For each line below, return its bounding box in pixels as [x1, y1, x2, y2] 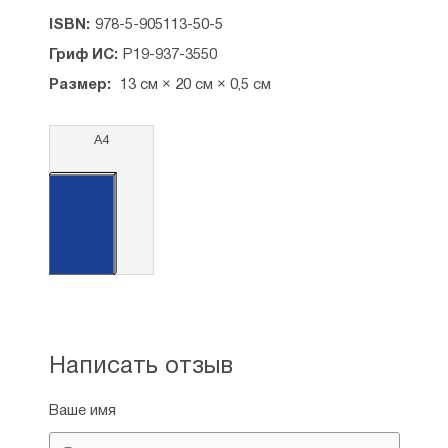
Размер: [48, 78, 111, 92]
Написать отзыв [48, 356, 233, 378]
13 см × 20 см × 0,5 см [115, 78, 271, 92]
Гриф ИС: [48, 48, 118, 62]
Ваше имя [48, 404, 116, 418]
